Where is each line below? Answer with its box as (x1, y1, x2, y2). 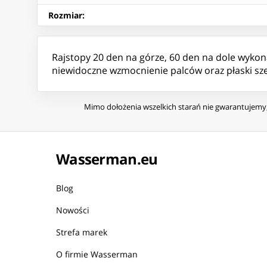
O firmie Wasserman (56, 249, 138, 260)
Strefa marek (56, 226, 107, 238)
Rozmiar (48, 10, 82, 21)
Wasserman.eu (56, 149, 158, 169)
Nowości (56, 204, 89, 216)
